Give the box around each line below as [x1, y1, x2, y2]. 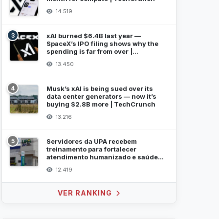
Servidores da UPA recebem [46, 137, 137, 145]
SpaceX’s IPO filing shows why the [46, 40, 158, 47]
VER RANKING [58, 189, 114, 197]
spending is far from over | [46, 47, 132, 55]
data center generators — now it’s [46, 92, 156, 100]
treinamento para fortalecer [46, 145, 136, 153]
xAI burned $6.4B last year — [46, 32, 141, 40]
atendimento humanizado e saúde [46, 153, 158, 161]
